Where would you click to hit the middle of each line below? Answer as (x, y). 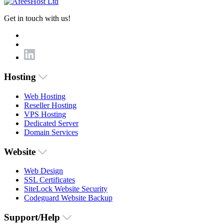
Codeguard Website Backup (68, 198)
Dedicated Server (51, 123)
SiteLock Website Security (66, 189)
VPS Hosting (45, 114)
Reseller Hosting (50, 105)
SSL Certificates (49, 180)
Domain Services (51, 132)
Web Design (43, 171)
